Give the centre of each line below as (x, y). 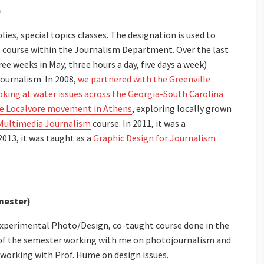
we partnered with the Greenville (144, 79)
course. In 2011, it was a (138, 123)
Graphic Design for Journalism (154, 138)
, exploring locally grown (182, 108)
